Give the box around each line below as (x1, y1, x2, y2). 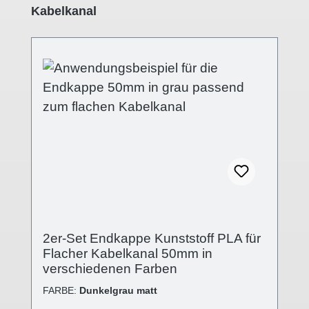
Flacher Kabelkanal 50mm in (43, 246, 212, 261)
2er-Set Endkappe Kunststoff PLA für (43, 230, 261, 246)
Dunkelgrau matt (79, 284, 157, 296)
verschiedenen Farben (43, 261, 177, 276)
